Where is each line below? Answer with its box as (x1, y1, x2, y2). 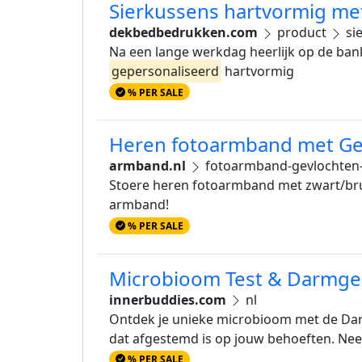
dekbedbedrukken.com (109, 23, 258, 42)
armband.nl (109, 157, 186, 175)
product (274, 23, 330, 42)
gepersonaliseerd (112, 62, 219, 81)
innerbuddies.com (109, 290, 226, 309)
